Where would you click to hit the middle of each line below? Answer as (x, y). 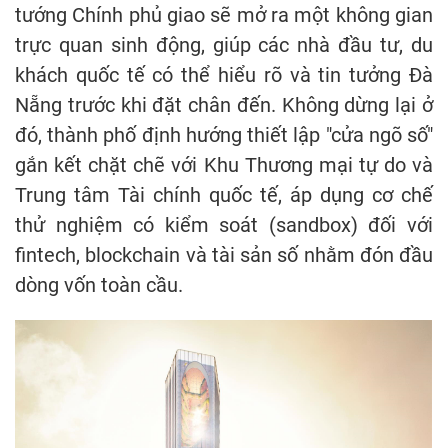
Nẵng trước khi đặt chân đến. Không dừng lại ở (224, 104)
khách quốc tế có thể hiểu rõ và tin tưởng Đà (224, 74)
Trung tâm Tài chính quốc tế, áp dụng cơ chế (224, 194)
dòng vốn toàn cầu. (99, 284)
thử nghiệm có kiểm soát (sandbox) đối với (224, 224)
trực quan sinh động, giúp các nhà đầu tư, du (224, 44)
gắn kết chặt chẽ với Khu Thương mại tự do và (224, 164)
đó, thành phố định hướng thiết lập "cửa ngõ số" (224, 134)
